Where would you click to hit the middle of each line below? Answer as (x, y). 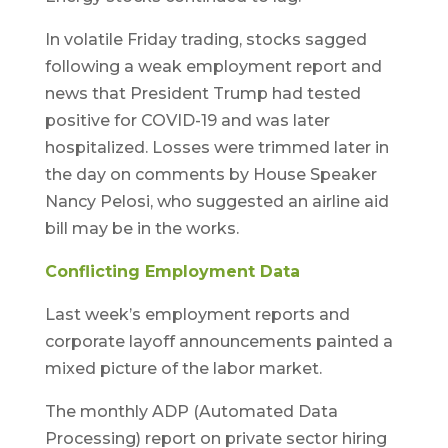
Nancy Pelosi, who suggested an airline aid (216, 201)
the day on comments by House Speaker (210, 174)
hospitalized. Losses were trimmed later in (216, 147)
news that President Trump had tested (202, 93)
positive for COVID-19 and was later (187, 120)
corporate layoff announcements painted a (218, 341)
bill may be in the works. (141, 228)
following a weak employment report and (213, 66)
